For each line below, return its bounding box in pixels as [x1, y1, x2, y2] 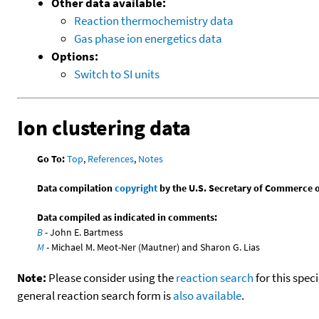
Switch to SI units [74, 66, 159, 82]
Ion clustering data [17, 113, 191, 141]
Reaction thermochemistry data [74, 12, 234, 28]
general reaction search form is [17, 288, 173, 304]
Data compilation [37, 182, 115, 195]
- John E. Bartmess [43, 226, 124, 239]
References [88, 152, 135, 166]
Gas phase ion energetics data [74, 30, 222, 46]
